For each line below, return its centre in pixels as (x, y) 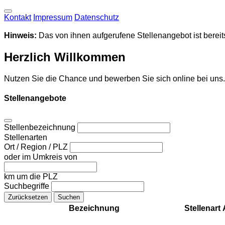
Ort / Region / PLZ (37, 147)
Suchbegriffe (28, 186)
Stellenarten (26, 138)
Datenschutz (97, 17)
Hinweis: (20, 35)
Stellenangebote (35, 98)
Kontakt (18, 17)
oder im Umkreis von (41, 157)
